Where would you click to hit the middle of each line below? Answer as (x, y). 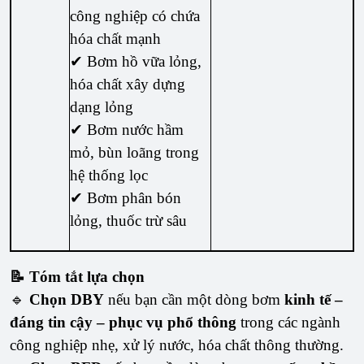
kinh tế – (314, 300)
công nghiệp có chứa (135, 16)
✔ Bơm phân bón (126, 198)
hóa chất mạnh (116, 39)
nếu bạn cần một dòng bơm (194, 300)
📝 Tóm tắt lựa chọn (77, 277)
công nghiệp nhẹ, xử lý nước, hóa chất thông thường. (177, 345)
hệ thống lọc (109, 175)
